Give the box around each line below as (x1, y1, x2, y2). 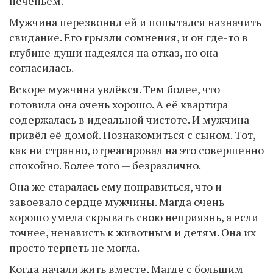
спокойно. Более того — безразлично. (9, 158, 201, 172)
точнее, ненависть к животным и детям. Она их (9, 225, 256, 239)
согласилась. (9, 60, 74, 75)
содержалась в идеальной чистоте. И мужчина (9, 112, 249, 127)
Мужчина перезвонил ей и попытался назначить (9, 15, 261, 29)
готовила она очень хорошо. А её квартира (9, 97, 228, 112)
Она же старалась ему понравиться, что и (9, 179, 222, 194)
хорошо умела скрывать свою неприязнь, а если (9, 210, 258, 224)
